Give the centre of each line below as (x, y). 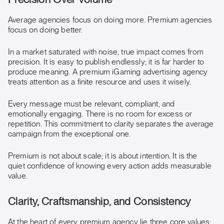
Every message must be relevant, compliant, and (91, 104)
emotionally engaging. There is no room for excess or (100, 114)
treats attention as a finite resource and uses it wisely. (100, 82)
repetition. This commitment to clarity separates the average (111, 124)
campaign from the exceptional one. (69, 134)
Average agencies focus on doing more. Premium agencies (110, 20)
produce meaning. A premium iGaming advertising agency (108, 72)
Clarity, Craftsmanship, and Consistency (99, 202)
